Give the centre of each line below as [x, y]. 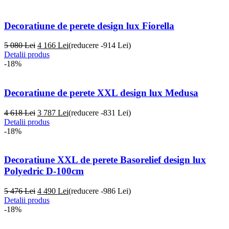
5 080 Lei [20, 45]
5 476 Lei [20, 191]
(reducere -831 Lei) [100, 112]
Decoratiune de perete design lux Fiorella [89, 26]
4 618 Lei [20, 112]
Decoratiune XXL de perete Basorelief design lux [105, 160]
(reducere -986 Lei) [100, 191]
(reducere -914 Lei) [100, 45]
